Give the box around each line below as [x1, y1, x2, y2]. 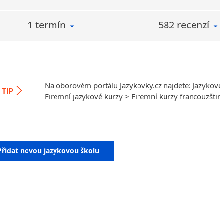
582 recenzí [158, 18, 209, 31]
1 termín [27, 18, 66, 31]
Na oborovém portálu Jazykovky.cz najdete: [45, 81, 192, 90]
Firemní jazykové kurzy [45, 91, 123, 101]
